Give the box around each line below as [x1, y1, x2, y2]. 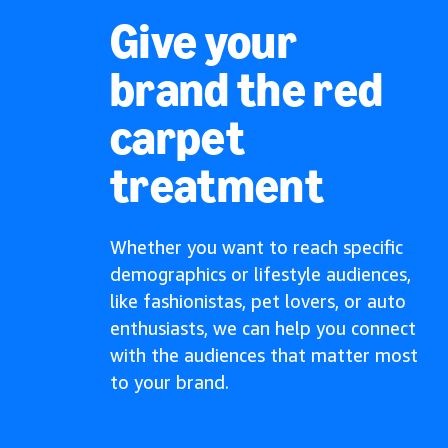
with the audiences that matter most [110, 344, 418, 366]
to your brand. [110, 371, 229, 393]
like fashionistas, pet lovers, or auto [110, 290, 406, 312]
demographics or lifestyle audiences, [110, 263, 411, 285]
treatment [110, 157, 324, 214]
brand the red [110, 61, 384, 118]
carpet [110, 109, 245, 166]
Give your [110, 13, 297, 70]
